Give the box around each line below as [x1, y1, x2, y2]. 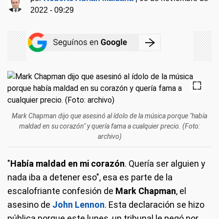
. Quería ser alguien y [125, 158, 205, 169]
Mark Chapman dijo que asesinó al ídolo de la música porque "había [12, 112, 207, 120]
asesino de [7, 199, 50, 210]
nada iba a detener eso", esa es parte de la [7, 172, 173, 182]
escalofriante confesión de [7, 186, 115, 196]
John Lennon [52, 199, 105, 210]
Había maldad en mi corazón [10, 158, 125, 169]
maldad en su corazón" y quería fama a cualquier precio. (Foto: [19, 122, 200, 130]
